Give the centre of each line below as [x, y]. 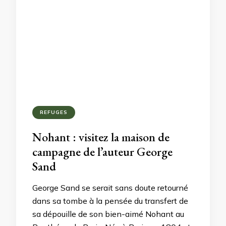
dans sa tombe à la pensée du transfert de [110, 201]
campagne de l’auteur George [102, 152]
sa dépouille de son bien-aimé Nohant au [108, 214]
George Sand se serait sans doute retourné [110, 188]
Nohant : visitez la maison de [101, 137]
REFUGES [54, 112]
